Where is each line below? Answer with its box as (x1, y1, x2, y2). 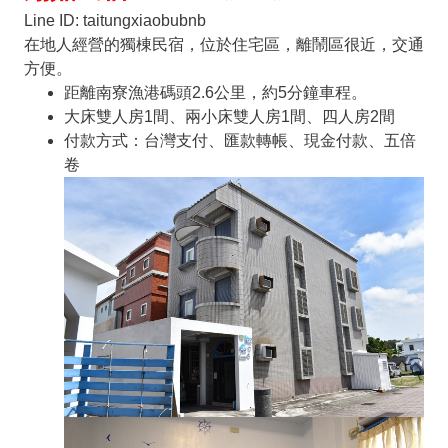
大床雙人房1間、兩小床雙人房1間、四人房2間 (63, 108, 395, 126)
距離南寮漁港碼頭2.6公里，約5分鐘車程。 (63, 84, 367, 102)
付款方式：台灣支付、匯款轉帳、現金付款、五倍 (63, 132, 416, 150)
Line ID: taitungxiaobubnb (23, 12, 206, 30)
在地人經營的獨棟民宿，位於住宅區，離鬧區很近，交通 (23, 36, 424, 54)
